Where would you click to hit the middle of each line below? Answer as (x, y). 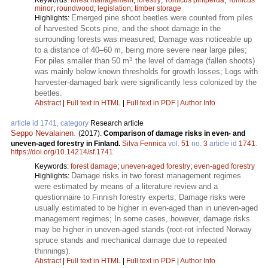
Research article (117, 123)
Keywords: (53, 166)
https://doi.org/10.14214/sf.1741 (62, 152)
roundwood (75, 8)
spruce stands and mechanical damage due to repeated (131, 240)
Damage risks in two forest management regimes (156, 175)
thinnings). (53, 251)
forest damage (94, 166)
